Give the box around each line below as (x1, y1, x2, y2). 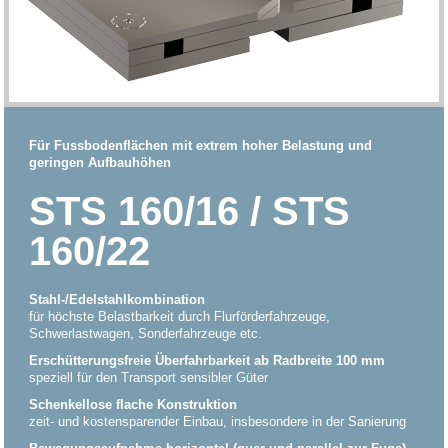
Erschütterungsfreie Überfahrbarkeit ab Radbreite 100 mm (29, 353, 386, 368)
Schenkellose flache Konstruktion (29, 397, 238, 412)
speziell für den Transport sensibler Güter (29, 370, 269, 385)
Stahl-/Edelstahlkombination (29, 292, 206, 307)
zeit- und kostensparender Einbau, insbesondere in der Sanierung (29, 414, 407, 429)
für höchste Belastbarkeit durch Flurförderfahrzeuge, (29, 309, 331, 324)
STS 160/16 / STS (29, 189, 351, 233)
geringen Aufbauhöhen (29, 155, 172, 170)
